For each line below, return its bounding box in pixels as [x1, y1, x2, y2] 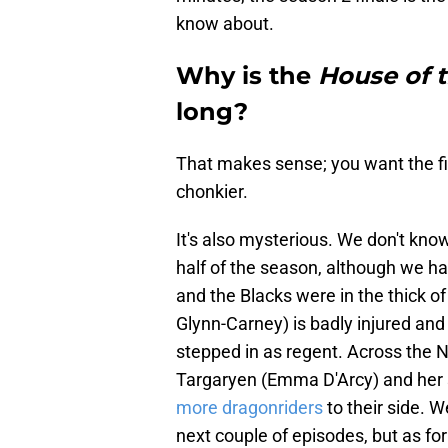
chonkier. [176, 181, 248, 203]
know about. [176, 13, 274, 35]
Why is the [176, 61, 318, 91]
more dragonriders [176, 397, 323, 419]
